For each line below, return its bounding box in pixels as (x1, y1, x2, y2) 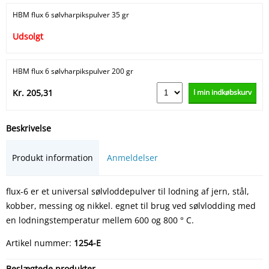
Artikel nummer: (6, 237, 74, 249)
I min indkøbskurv (193, 86, 252, 97)
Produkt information (12, 151, 93, 163)
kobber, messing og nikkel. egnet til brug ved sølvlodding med (6, 199, 256, 211)
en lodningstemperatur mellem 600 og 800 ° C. (6, 214, 194, 226)
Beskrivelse (6, 122, 51, 134)
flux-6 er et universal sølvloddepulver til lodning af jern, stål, (6, 185, 249, 197)
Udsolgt (13, 31, 43, 43)
